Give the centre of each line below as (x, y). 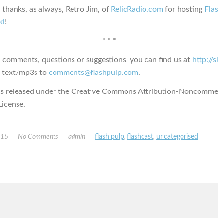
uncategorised (177, 136)
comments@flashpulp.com (93, 72)
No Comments (38, 136)
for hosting (184, 9)
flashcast (140, 136)
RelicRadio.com (137, 9)
